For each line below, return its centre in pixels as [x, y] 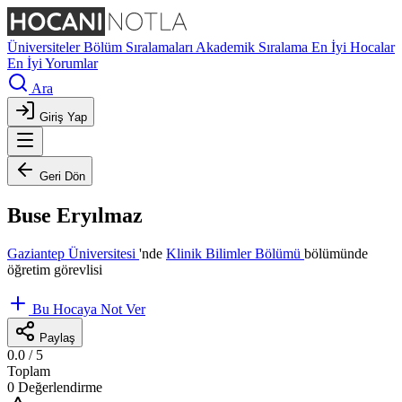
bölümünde [336, 253]
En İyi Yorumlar [52, 63]
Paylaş [57, 337]
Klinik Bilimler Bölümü [235, 253]
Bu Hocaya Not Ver [89, 309]
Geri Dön [62, 176]
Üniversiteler [45, 47]
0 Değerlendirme [55, 387]
